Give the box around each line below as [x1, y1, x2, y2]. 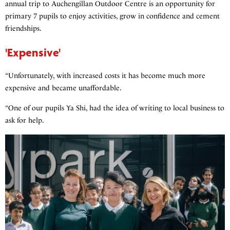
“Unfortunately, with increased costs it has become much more [5, 71, 205, 81]
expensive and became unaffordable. [5, 84, 122, 93]
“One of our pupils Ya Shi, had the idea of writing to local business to [5, 104, 224, 113]
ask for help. [5, 116, 44, 125]
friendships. [5, 24, 42, 33]
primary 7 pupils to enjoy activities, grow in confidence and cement [5, 12, 220, 21]
